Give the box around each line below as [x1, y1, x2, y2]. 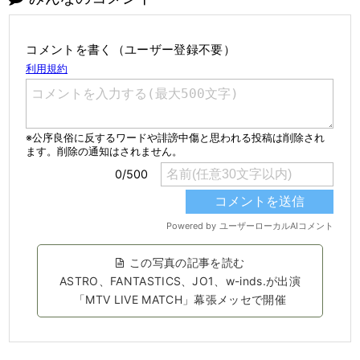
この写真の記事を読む [129, 255, 245, 269]
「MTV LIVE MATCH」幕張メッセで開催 [74, 292, 286, 306]
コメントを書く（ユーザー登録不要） [26, 41, 235, 57]
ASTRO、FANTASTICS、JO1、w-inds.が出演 [59, 273, 301, 288]
